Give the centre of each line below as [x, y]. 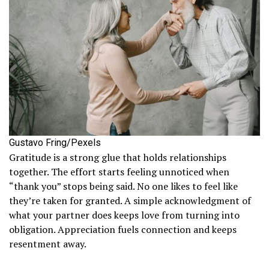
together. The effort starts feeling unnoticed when [119, 172]
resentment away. [48, 244]
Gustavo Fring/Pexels [55, 143]
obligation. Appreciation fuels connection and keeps [123, 230]
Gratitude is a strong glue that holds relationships [118, 158]
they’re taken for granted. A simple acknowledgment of [130, 201]
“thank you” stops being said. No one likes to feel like [123, 186]
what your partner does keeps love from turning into [124, 215]
